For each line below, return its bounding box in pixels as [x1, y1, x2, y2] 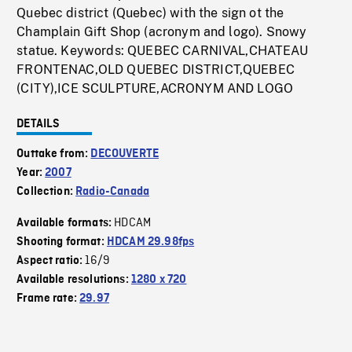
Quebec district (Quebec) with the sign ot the [16, 5, 284, 21]
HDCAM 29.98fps [106, 236, 195, 249]
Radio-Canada [75, 185, 150, 199]
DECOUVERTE [90, 148, 159, 161]
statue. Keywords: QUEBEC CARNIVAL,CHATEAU [16, 43, 308, 59]
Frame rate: [16, 292, 80, 306]
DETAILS [16, 118, 60, 131]
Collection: [16, 185, 76, 199]
